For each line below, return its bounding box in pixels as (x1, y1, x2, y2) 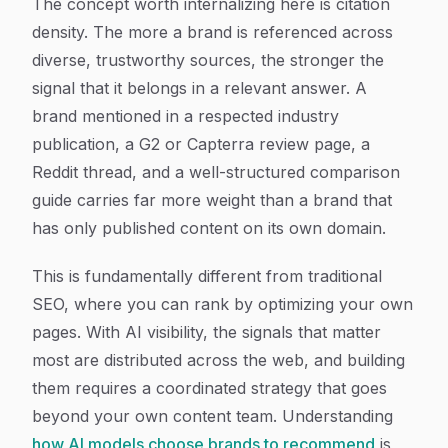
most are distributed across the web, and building (32, 350, 405, 370)
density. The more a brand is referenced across (32, 22, 393, 42)
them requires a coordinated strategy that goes (32, 378, 387, 398)
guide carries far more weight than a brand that (32, 190, 392, 210)
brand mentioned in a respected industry (32, 106, 339, 126)
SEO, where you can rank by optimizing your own (32, 294, 413, 314)
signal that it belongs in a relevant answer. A (32, 78, 367, 98)
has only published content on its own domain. (32, 218, 386, 238)
